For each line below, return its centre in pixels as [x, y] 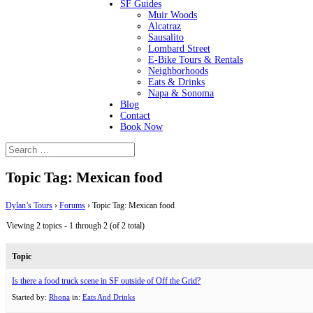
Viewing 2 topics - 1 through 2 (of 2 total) [75, 225]
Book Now [141, 127]
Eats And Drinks [109, 297]
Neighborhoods [178, 71]
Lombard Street [179, 49]
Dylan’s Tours [29, 205]
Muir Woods [173, 15]
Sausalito [166, 37]
